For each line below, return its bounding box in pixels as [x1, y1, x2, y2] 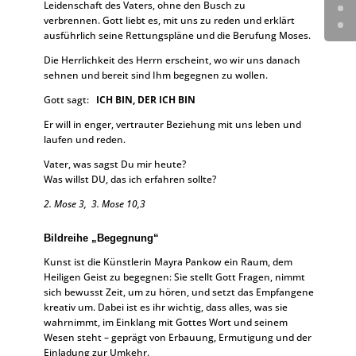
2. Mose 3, [43, 197, 89, 211]
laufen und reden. [43, 133, 126, 146]
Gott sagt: [43, 93, 91, 106]
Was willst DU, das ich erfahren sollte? [43, 172, 216, 186]
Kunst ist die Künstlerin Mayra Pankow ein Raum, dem [43, 255, 292, 269]
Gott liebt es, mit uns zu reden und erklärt [102, 14, 295, 27]
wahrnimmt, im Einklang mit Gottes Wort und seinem [43, 315, 288, 329]
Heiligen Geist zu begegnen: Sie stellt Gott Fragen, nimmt [43, 270, 305, 284]
